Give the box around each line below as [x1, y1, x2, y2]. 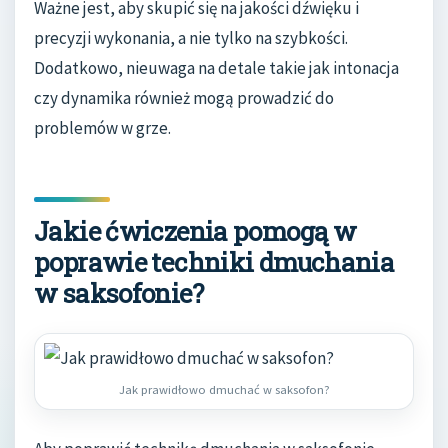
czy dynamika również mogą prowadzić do [34, 86, 334, 109]
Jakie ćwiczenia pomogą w [34, 213, 357, 248]
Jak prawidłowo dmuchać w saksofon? [118, 381, 330, 397]
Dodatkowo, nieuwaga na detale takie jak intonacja [34, 56, 399, 79]
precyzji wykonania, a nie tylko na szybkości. [34, 26, 348, 49]
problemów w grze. [34, 116, 171, 139]
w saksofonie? [34, 275, 203, 310]
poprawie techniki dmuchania [34, 244, 395, 279]
